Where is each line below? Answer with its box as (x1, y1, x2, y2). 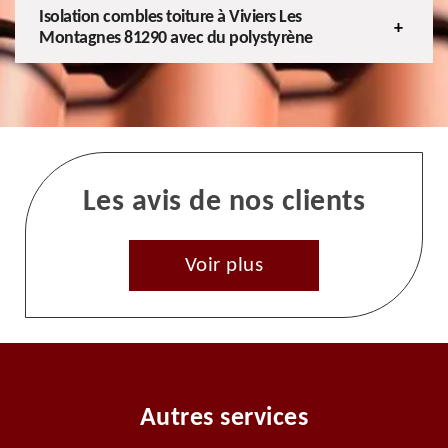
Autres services (139, 404, 309, 432)
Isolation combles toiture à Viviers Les (39, 7, 302, 27)
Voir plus (184, 254, 264, 276)
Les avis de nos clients (82, 186, 366, 218)
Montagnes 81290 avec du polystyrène (39, 28, 313, 48)
